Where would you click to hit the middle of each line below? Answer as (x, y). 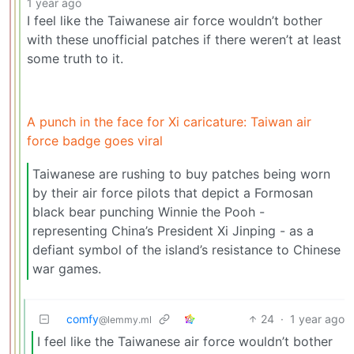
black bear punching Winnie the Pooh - (149, 212)
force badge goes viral (95, 141)
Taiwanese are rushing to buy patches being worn (181, 174)
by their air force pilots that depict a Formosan (173, 193)
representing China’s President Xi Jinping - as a (173, 231)
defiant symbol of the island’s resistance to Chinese (186, 250)
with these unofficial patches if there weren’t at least (184, 40)
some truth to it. (75, 59)
